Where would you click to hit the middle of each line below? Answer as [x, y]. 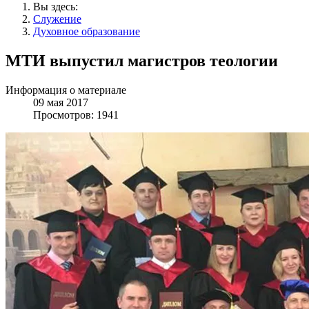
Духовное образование [87, 32]
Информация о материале [66, 90]
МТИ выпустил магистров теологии [142, 61]
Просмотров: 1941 [76, 115]
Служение [57, 19]
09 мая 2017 [61, 103]
